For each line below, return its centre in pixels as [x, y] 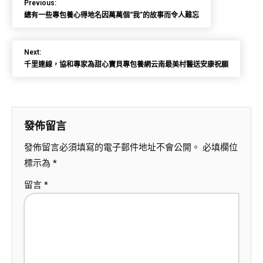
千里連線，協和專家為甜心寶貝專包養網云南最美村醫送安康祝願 [126, 65]
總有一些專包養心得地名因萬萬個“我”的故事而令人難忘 [112, 15]
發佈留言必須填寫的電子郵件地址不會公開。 [112, 147]
